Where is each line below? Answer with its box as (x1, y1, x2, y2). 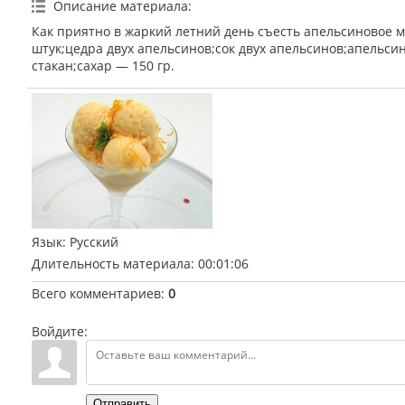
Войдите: (32, 323, 88, 340)
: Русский (62, 233, 118, 250)
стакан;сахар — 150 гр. (32, 57, 174, 74)
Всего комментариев (32, 285, 161, 302)
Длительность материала (32, 255, 191, 272)
